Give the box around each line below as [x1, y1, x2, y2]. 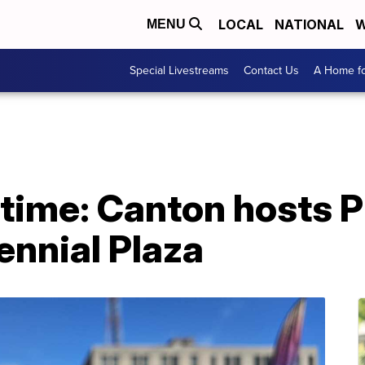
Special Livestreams [130, 62, 229, 79]
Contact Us [244, 62, 299, 79]
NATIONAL [275, 16, 344, 33]
